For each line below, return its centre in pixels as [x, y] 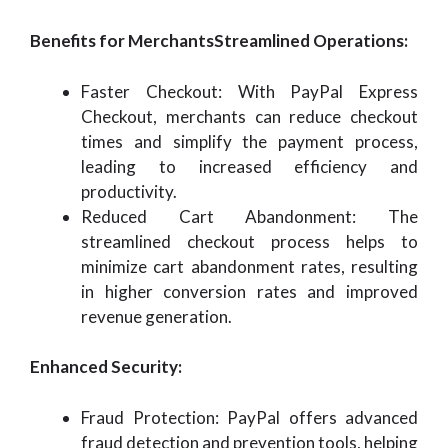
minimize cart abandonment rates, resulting [249, 266]
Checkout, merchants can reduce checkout [249, 116]
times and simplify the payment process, [249, 141]
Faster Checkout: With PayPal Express [249, 91]
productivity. [129, 191]
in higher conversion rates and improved [249, 291]
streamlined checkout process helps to [249, 241]
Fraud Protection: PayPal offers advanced [249, 417]
